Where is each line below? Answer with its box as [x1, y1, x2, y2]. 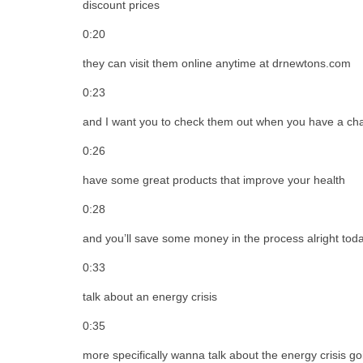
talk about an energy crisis [83, 289, 217, 303]
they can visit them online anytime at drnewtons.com [83, 56, 351, 70]
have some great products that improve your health [83, 173, 345, 186]
